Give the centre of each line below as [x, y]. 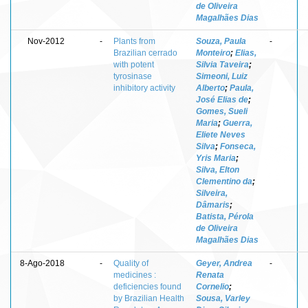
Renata [210, 275]
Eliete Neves [221, 134]
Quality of [131, 263]
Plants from [134, 41]
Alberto [210, 88]
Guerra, [238, 123]
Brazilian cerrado [145, 53]
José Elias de [222, 99]
